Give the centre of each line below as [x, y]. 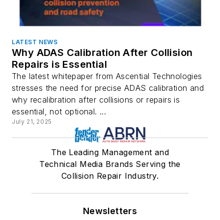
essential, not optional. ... [59, 112]
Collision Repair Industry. [110, 176]
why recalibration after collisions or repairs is [96, 100]
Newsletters [110, 211]
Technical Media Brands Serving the [110, 164]
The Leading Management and [110, 152]
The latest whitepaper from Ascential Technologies [107, 76]
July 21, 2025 [32, 122]
